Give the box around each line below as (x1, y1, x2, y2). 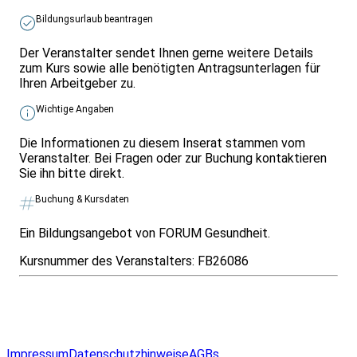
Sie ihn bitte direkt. (19, 165, 124, 181)
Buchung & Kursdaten (35, 193, 129, 205)
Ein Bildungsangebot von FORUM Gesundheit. (19, 225, 270, 241)
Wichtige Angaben (36, 103, 114, 115)
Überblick (6, 314, 67, 328)
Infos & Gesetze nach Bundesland (6, 282, 218, 296)
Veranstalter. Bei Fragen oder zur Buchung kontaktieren (19, 150, 327, 166)
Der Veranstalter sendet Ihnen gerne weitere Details (19, 45, 313, 61)
